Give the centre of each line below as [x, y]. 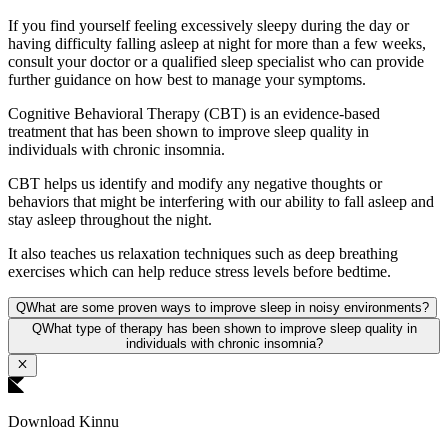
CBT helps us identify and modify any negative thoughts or [195, 184]
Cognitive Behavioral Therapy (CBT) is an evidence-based [194, 114]
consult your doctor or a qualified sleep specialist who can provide [216, 62]
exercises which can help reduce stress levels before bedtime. [199, 272]
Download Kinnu [63, 421]
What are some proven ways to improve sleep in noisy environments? [227, 308]
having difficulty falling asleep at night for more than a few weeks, [217, 44]
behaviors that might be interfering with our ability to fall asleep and [221, 202]
